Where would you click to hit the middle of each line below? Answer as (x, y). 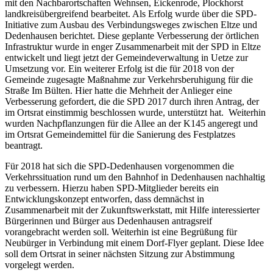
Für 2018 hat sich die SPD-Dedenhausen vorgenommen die (119, 166)
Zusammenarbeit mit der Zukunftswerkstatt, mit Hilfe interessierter (132, 210)
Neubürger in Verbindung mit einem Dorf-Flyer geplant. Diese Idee (134, 243)
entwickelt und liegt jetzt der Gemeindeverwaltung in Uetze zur (126, 57)
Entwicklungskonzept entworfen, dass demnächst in (105, 199)
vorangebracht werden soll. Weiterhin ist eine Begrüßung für (121, 232)
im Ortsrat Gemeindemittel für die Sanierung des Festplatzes (120, 134)
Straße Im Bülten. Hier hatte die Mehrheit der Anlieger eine (119, 90)
